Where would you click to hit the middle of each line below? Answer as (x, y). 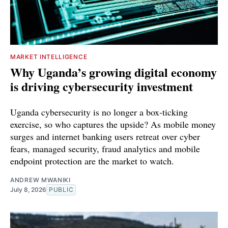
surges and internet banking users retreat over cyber (105, 136)
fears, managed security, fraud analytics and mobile (105, 148)
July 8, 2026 (28, 189)
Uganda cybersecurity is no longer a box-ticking (99, 112)
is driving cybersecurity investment (102, 86)
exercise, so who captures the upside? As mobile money (113, 124)
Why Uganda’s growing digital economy (113, 72)
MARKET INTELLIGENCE (49, 56)
